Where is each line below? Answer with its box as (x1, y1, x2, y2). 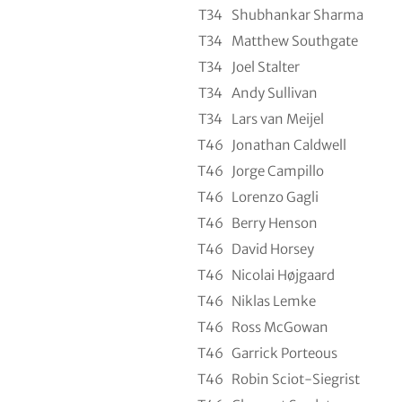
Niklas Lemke (231, 292, 316, 310)
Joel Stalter (231, 57, 300, 75)
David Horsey (231, 240, 314, 258)
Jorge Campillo (231, 162, 324, 179)
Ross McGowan (231, 318, 328, 336)
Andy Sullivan (231, 83, 318, 101)
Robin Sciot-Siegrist (231, 370, 360, 388)
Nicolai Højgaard (231, 266, 335, 284)
